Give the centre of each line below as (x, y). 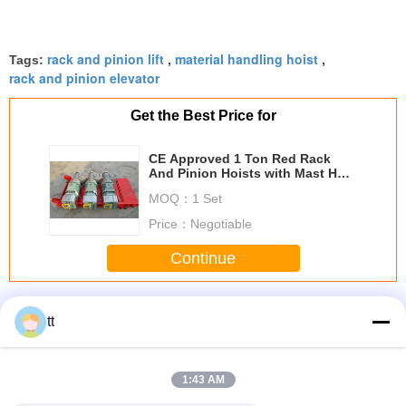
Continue (203, 258)
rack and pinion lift (106, 59)
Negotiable (221, 224)
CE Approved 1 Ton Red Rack (240, 159)
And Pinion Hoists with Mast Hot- (251, 173)
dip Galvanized (195, 188)
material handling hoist (246, 59)
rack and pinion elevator (84, 78)
